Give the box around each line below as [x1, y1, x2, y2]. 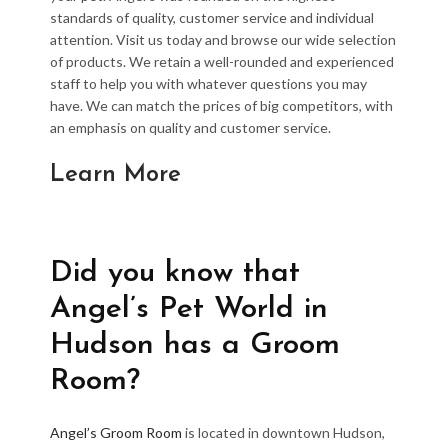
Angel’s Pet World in [50, 294, 328, 325]
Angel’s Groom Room [50, 424, 182, 441]
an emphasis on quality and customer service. [50, 119, 331, 136]
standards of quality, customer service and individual [50, 9, 374, 26]
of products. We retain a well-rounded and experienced [50, 53, 394, 70]
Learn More [50, 163, 181, 187]
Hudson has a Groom [50, 330, 340, 361]
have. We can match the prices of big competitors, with [50, 97, 393, 114]
